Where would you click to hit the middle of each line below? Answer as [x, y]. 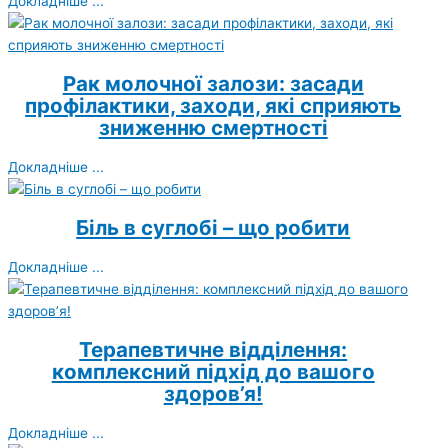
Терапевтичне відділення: [213, 349]
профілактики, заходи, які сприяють [213, 105]
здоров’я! [213, 393]
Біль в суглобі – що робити [213, 227]
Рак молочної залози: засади [213, 83]
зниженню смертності [213, 127]
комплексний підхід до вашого [213, 371]
